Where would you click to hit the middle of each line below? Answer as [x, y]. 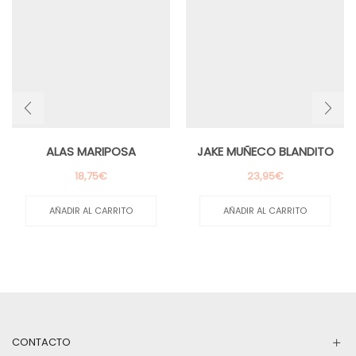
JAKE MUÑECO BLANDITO [265, 152]
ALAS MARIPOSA [91, 152]
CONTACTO [41, 342]
